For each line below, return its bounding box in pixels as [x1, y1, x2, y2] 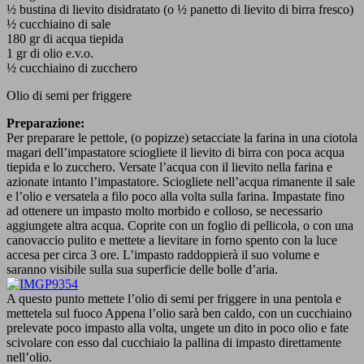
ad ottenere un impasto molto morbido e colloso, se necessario [6, 203, 323, 218]
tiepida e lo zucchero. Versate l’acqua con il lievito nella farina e [6, 159, 332, 174]
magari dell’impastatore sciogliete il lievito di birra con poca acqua [6, 145, 344, 159]
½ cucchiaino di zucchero [6, 60, 137, 75]
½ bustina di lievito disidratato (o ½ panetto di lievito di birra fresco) [6, 2, 353, 16]
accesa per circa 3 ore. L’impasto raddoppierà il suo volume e [6, 247, 319, 262]
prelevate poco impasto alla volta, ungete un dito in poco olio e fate [6, 320, 349, 335]
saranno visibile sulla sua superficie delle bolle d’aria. [6, 262, 278, 276]
